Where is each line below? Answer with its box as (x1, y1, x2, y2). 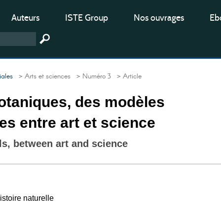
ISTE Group (65, 12, 108, 23)
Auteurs (11, 12, 39, 23)
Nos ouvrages (134, 12, 184, 23)
